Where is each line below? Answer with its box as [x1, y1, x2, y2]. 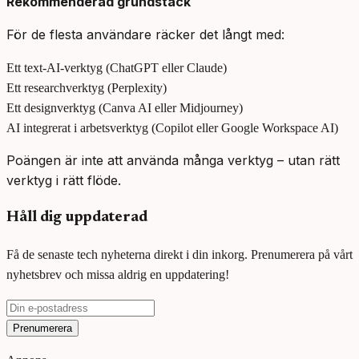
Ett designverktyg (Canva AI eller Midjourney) [6, 101, 243, 115]
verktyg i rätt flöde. [6, 172, 121, 189]
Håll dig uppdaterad [6, 210, 147, 226]
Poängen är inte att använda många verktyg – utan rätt [6, 152, 340, 169]
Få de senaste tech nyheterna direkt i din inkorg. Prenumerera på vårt [6, 247, 353, 261]
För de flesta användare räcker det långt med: [6, 26, 284, 43]
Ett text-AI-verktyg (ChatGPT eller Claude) [6, 61, 227, 75]
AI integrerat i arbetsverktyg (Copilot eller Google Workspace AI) [6, 121, 338, 135]
